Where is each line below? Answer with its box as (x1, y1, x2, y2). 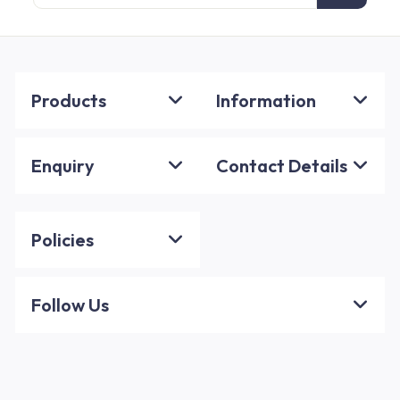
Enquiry (31, 154, 95, 178)
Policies (31, 229, 94, 252)
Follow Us (31, 294, 109, 317)
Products (31, 89, 106, 112)
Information (216, 89, 316, 112)
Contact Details (216, 154, 347, 178)
